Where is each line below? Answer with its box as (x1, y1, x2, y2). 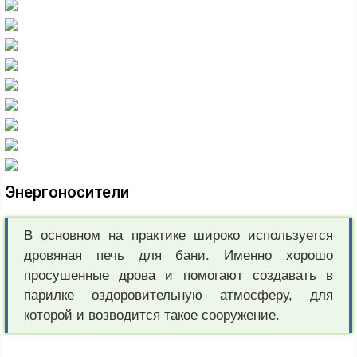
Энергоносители (5, 182, 129, 202)
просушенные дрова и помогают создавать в (24, 268, 333, 284)
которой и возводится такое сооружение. (24, 308, 280, 324)
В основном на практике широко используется (24, 228, 333, 244)
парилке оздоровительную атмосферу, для (24, 288, 333, 304)
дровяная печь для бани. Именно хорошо (24, 248, 333, 264)
